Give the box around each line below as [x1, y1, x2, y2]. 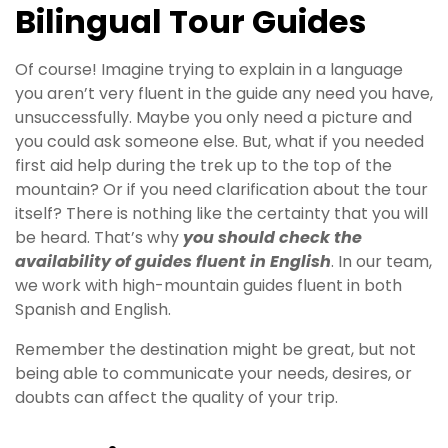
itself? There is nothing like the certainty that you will [15, 202, 428, 226]
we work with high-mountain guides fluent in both [15, 274, 402, 298]
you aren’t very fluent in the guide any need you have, [15, 82, 433, 106]
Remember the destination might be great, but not [15, 338, 416, 362]
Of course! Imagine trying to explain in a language [15, 58, 403, 82]
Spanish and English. [15, 298, 171, 322]
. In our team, [331, 250, 432, 274]
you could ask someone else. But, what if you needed [15, 130, 424, 154]
